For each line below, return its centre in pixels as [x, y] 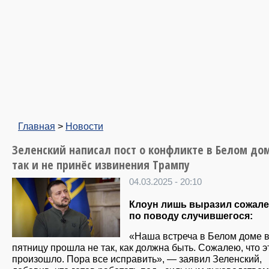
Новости [84, 126]
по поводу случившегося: [191, 216]
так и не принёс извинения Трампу [101, 165]
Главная [37, 126]
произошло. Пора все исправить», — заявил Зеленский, [137, 259]
